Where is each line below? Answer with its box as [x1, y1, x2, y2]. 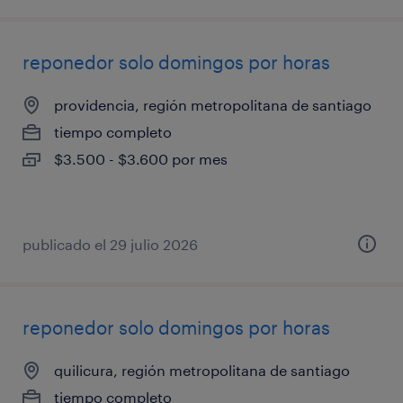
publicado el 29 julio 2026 [22, 235, 198, 253]
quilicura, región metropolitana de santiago [54, 361, 350, 379]
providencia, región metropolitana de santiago [54, 95, 372, 113]
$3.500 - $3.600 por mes [54, 149, 228, 167]
